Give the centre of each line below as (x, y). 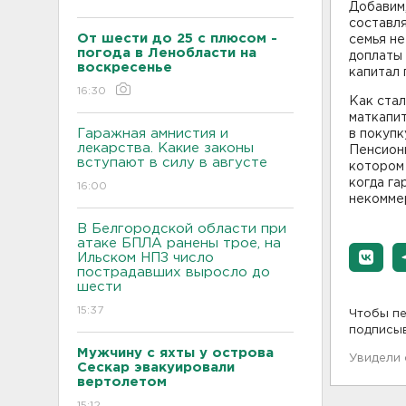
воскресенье (125, 67)
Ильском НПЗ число (145, 257)
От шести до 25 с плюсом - (177, 38)
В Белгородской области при (182, 228)
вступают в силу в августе (172, 162)
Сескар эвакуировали (156, 367)
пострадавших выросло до (174, 272)
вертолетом (122, 382)
